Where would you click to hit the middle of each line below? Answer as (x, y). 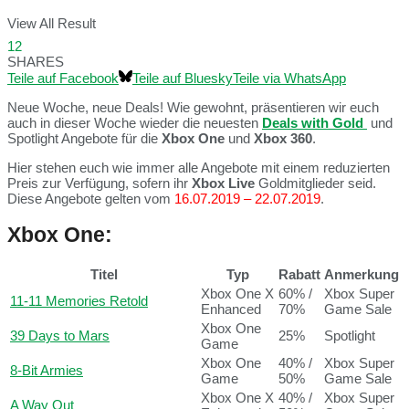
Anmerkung (362, 275)
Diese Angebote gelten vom (91, 199)
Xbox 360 (281, 139)
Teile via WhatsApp (289, 79)
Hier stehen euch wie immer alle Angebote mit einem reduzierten (199, 168)
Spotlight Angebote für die (84, 139)
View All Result (52, 23)
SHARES (36, 62)
